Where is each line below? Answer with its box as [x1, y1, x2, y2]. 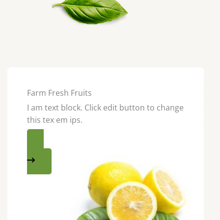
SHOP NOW [27, 146, 65, 156]
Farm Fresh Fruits [27, 87, 92, 98]
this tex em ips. [27, 114, 82, 125]
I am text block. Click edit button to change [27, 102, 184, 113]
